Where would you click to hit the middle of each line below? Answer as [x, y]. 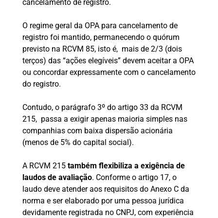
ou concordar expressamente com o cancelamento [109, 73]
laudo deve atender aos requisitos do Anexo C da [106, 189]
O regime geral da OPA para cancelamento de [100, 26]
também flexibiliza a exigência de [126, 166]
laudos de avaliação [57, 178]
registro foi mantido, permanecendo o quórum [101, 37]
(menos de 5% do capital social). [78, 143]
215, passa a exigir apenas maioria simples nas [105, 119]
